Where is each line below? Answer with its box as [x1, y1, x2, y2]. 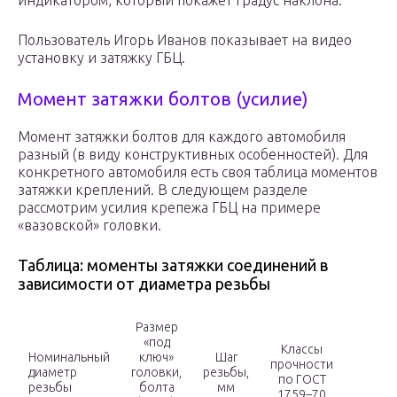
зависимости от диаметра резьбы [18, 275, 270, 293]
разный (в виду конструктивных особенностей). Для [18, 146, 368, 163]
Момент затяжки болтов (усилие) [18, 89, 308, 110]
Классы [281, 342, 323, 357]
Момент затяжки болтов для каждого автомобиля [18, 128, 346, 145]
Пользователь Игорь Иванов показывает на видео [18, 32, 352, 49]
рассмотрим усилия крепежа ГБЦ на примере [18, 199, 321, 216]
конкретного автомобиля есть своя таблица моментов [18, 164, 378, 181]
